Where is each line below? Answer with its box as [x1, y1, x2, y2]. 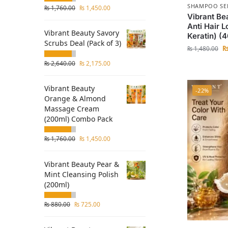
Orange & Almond [44, 94, 106, 104]
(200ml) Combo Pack [44, 114, 112, 124]
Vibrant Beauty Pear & [44, 159, 119, 169]
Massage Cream [44, 104, 99, 114]
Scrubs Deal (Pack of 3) [44, 38, 121, 48]
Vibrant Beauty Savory [44, 28, 119, 38]
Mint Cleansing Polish [44, 169, 119, 179]
